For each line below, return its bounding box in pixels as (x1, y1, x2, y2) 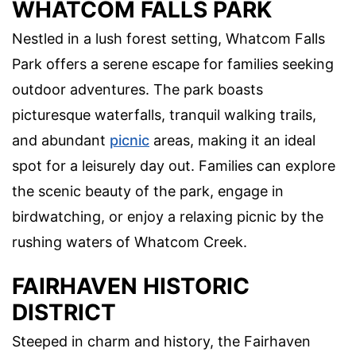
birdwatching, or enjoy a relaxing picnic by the (12, 208, 323, 226)
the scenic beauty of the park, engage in (12, 183, 284, 200)
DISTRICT (12, 299, 116, 327)
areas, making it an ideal (149, 132, 315, 149)
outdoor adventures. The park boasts (12, 81, 263, 99)
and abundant (12, 132, 110, 149)
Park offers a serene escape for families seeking (12, 56, 334, 73)
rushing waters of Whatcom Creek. (12, 234, 247, 251)
